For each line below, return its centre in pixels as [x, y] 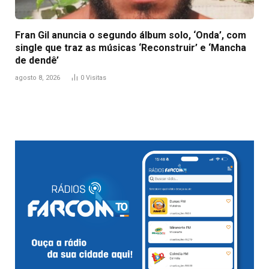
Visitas [96, 77]
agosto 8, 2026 [38, 77]
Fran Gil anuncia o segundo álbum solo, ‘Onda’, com [131, 35]
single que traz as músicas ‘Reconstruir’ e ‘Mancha [131, 47]
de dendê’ [37, 60]
